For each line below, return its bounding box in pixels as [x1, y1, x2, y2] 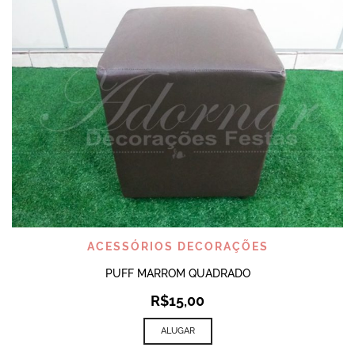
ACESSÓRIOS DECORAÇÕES [86, 239, 269, 253]
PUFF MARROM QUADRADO [105, 266, 250, 280]
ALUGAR [160, 325, 195, 336]
